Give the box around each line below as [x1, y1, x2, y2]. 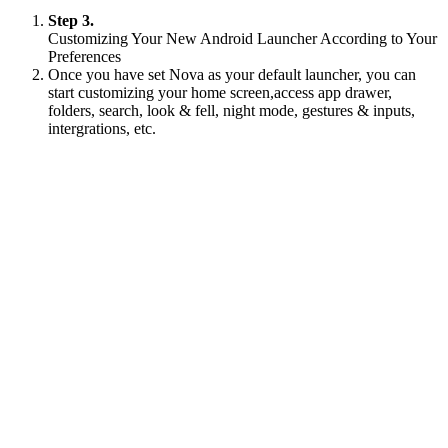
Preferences [48, 48, 121, 66]
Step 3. [48, 12, 94, 30]
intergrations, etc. [48, 120, 156, 138]
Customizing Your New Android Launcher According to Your [48, 30, 437, 48]
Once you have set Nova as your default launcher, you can [48, 66, 416, 84]
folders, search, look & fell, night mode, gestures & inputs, [48, 102, 415, 120]
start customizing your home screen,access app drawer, [48, 84, 392, 102]
